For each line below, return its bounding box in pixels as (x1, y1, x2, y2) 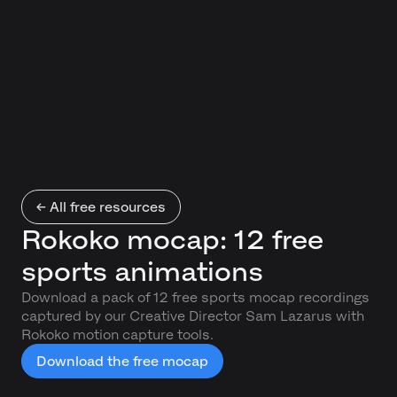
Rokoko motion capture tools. (21, 327, 214, 342)
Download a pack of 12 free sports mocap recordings (21, 290, 370, 305)
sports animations (21, 257, 263, 286)
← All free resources (36, 199, 166, 214)
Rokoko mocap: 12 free (21, 225, 323, 254)
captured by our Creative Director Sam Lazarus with (21, 308, 364, 323)
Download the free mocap (36, 354, 208, 369)
